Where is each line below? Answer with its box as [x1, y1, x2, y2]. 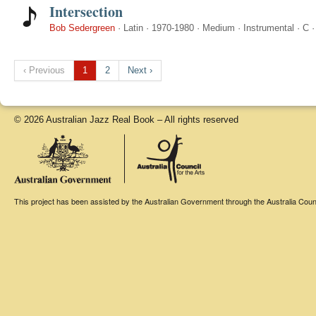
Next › [128, 65, 152, 75]
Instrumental [243, 23, 294, 33]
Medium [202, 23, 235, 33]
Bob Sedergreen [49, 23, 115, 33]
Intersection [49, 1, 123, 22]
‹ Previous [23, 65, 65, 75]
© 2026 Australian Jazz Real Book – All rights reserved [14, 114, 238, 125]
